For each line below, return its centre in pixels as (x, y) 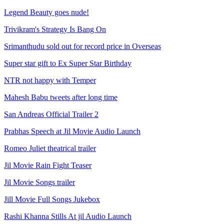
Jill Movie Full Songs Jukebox (52, 199)
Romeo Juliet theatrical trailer (50, 148)
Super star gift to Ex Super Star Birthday (68, 63)
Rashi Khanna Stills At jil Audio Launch (68, 216)
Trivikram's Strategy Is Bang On (55, 29)
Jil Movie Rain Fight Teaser (48, 165)
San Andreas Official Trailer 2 (51, 114)
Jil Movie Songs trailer (39, 182)
